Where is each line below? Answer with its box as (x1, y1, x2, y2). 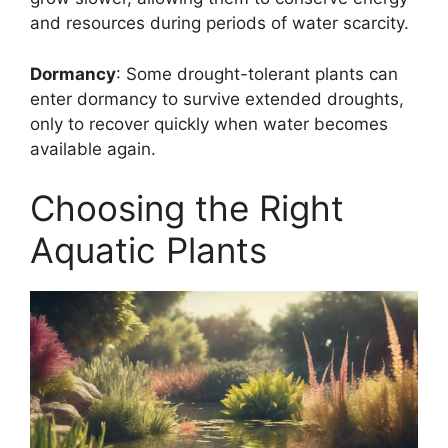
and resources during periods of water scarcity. (30, 13, 409, 34)
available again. (30, 138, 156, 159)
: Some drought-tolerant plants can (116, 63, 398, 84)
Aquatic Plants (30, 229, 267, 272)
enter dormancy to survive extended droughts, (30, 88, 404, 109)
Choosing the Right (30, 187, 344, 230)
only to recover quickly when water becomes (30, 113, 388, 134)
